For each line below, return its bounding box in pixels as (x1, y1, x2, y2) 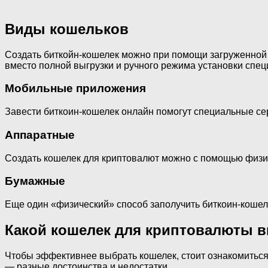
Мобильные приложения (5, 82, 146, 95)
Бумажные (5, 175, 65, 188)
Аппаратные (5, 128, 75, 141)
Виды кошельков (5, 20, 129, 37)
